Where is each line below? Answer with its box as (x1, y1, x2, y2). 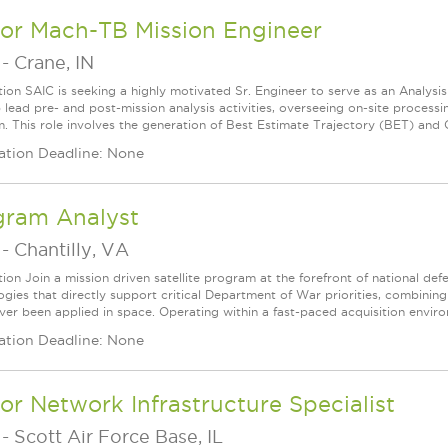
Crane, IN (14, 53, 94, 72)
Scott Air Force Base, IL (14, 427, 223, 446)
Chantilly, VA (14, 240, 129, 259)
